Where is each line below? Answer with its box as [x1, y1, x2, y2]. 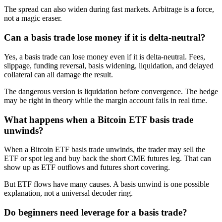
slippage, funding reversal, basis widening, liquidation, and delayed [4, 61, 214, 70]
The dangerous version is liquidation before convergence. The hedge [4, 87, 218, 96]
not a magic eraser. [4, 14, 62, 23]
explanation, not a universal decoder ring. [4, 189, 133, 198]
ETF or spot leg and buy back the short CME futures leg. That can [4, 154, 211, 163]
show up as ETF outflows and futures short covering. [4, 163, 170, 172]
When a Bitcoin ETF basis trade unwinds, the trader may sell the [4, 145, 205, 154]
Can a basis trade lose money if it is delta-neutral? [4, 32, 206, 43]
